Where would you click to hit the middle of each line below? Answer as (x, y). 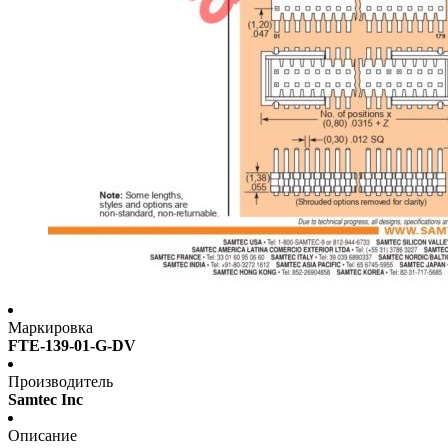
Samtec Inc (45, 400)
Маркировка (50, 328)
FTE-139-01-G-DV (72, 346)
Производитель (60, 382)
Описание (42, 436)
